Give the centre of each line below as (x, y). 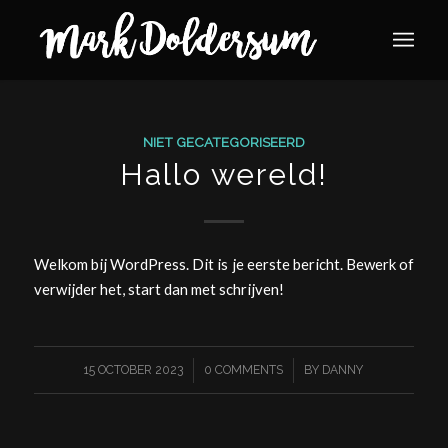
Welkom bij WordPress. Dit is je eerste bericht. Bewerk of (224, 263)
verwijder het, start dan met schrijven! (158, 288)
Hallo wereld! (223, 174)
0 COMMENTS (244, 370)
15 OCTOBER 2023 (134, 370)
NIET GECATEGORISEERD (223, 142)
